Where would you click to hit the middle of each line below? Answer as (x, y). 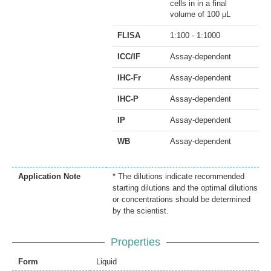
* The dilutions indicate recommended (178, 177)
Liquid (106, 262)
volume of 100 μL (200, 15)
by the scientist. (141, 211)
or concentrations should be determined (181, 200)
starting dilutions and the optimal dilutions (185, 188)
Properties (135, 242)
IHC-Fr (129, 78)
